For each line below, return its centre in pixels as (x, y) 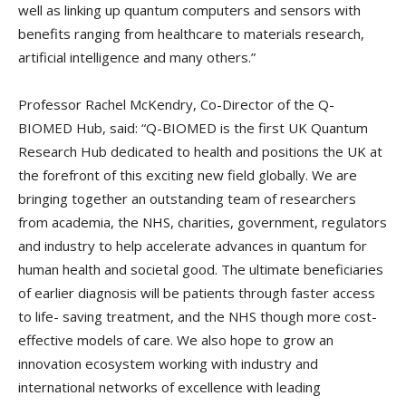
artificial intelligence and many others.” (137, 57)
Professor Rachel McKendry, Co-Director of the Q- (176, 104)
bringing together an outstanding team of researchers (187, 198)
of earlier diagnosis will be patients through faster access (197, 292)
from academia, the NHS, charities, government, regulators (203, 222)
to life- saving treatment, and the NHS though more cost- (198, 316)
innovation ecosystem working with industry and (168, 363)
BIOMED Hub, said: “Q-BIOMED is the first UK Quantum (193, 127)
